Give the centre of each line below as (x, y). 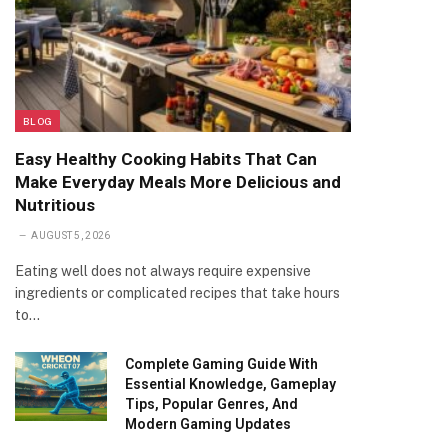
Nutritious (55, 205)
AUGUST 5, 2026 (71, 235)
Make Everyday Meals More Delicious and (178, 182)
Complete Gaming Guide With (221, 364)
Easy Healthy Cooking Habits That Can (166, 159)
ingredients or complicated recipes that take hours (177, 293)
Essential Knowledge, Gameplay (230, 384)
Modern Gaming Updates (208, 424)
